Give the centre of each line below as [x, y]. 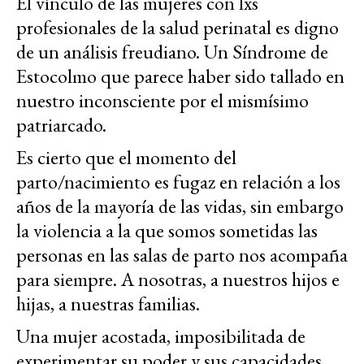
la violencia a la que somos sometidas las [167, 230]
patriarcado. [61, 124]
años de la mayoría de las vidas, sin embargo [180, 206]
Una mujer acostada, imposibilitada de [161, 336]
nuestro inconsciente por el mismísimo [162, 100]
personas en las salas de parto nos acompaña [182, 254]
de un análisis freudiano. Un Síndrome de [172, 51]
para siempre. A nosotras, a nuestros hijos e [178, 279]
